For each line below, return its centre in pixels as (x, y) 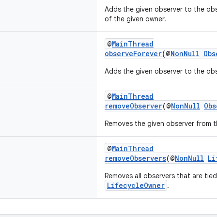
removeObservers (135, 158)
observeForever (133, 54)
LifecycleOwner (136, 185)
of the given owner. (135, 19)
